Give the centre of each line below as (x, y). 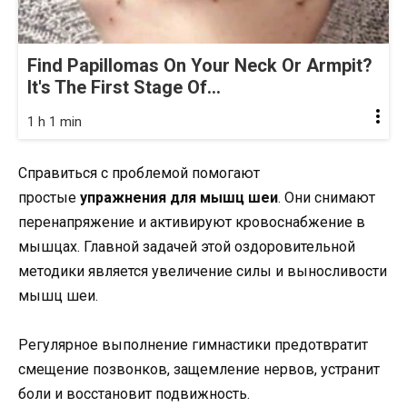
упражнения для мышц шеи (179, 197)
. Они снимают (327, 197)
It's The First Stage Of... (124, 87)
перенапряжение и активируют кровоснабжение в (192, 222)
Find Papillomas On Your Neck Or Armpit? (200, 65)
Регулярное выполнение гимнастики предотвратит (193, 344)
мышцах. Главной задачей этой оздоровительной (187, 246)
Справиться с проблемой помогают (139, 173)
